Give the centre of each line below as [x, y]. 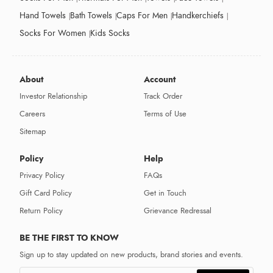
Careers [32, 114]
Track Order [163, 97]
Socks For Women [53, 34]
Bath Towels [91, 16]
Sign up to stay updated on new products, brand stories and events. [131, 255]
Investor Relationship [53, 97]
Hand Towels [43, 16]
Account [160, 80]
